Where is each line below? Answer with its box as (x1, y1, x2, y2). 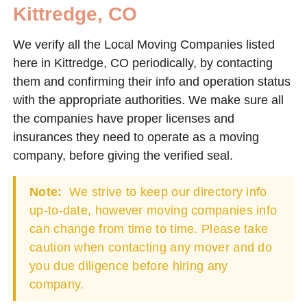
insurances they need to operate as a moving (13, 130, 259, 144)
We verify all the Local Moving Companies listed (13, 37, 275, 51)
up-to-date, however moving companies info (29, 203, 278, 217)
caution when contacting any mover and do (29, 240, 272, 254)
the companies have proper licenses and (13, 111, 234, 125)
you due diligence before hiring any (29, 258, 228, 273)
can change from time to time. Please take (29, 221, 269, 236)
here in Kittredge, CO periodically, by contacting (13, 56, 273, 70)
